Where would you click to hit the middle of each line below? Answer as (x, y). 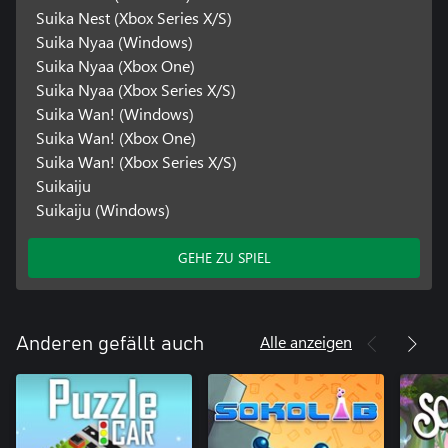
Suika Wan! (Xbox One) (115, 137)
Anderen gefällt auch (110, 343)
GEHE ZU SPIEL (224, 257)
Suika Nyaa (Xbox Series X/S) (135, 89)
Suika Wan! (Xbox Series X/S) (136, 161)
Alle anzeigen (306, 341)
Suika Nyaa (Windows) (114, 41)
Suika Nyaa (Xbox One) (115, 65)
